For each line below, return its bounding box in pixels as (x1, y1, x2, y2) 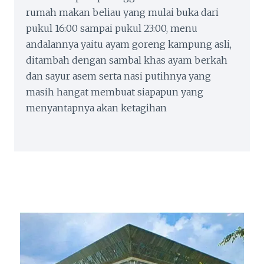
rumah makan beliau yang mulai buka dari (26, 6, 219, 18)
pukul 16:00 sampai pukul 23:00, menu (26, 22, 197, 34)
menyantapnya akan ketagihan (26, 101, 167, 114)
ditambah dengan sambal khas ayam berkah (26, 54, 227, 66)
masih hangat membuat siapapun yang (26, 85, 203, 98)
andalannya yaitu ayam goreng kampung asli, (26, 38, 232, 50)
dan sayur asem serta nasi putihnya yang (26, 70, 211, 82)
